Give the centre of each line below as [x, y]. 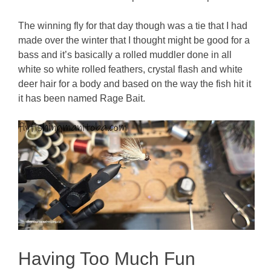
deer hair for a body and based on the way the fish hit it [135, 83]
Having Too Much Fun [107, 258]
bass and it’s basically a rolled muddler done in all [125, 54]
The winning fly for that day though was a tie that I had [133, 25]
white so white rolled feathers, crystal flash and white [131, 69]
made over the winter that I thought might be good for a [134, 40]
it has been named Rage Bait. [82, 98]
